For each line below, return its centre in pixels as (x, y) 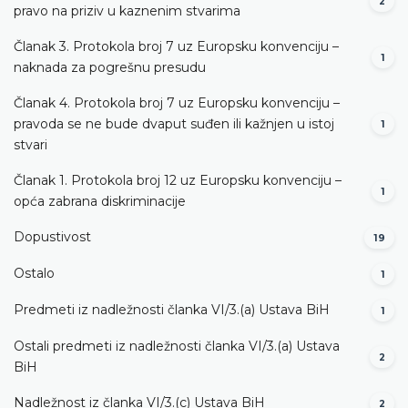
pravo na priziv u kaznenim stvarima (127, 10)
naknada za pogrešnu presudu (110, 67)
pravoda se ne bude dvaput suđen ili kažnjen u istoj (174, 123)
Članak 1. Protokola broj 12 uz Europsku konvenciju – (178, 180)
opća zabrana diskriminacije (100, 201)
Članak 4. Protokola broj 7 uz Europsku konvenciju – (177, 102)
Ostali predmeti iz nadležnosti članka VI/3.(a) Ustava (177, 346)
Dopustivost (52, 237)
